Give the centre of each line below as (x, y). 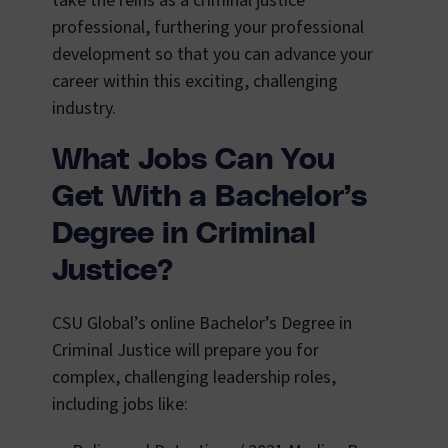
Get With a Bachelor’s (209, 197)
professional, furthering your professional (208, 28)
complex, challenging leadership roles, (194, 378)
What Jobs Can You (193, 160)
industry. (84, 109)
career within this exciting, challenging (195, 82)
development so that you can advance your (212, 55)
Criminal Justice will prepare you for (185, 351)
